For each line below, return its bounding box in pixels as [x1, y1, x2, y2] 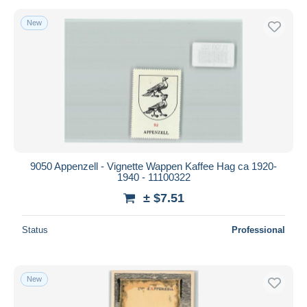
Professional [232, 224, 285, 235]
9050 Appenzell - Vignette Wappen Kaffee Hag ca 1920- [30, 160, 277, 172]
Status [22, 224, 48, 235]
